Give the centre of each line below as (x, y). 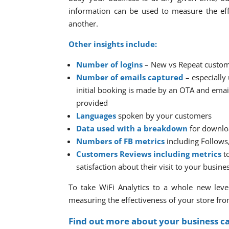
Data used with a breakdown (132, 129)
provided (92, 103)
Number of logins (110, 65)
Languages (96, 116)
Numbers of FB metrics (121, 141)
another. (84, 24)
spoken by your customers (164, 116)
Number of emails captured (130, 77)
